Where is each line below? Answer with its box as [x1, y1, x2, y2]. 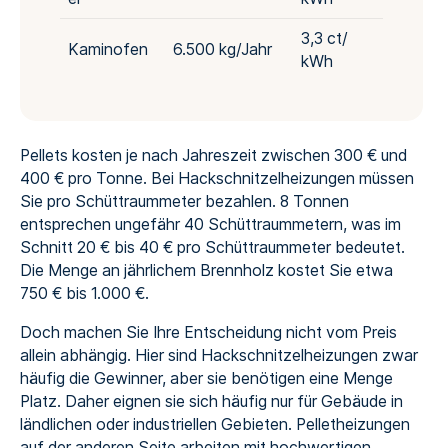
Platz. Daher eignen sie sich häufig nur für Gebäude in [19, 392, 403, 412]
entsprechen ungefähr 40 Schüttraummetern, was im [19, 215, 401, 235]
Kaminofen [67, 40, 148, 59]
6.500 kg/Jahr [172, 40, 272, 59]
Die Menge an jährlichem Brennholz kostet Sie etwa [19, 261, 393, 281]
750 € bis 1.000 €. [19, 284, 153, 304]
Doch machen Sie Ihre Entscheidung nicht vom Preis [19, 323, 397, 343]
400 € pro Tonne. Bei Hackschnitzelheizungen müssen [19, 169, 414, 189]
